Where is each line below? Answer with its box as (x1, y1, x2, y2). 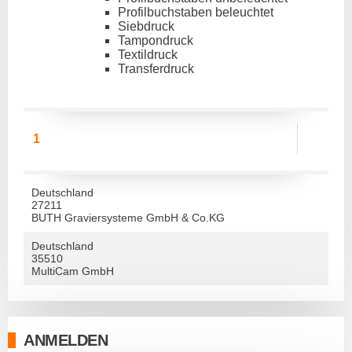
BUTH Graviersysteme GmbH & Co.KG (31, 211, 225, 224)
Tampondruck (118, 34, 193, 47)
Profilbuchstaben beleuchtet (118, 5, 273, 19)
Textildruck (118, 48, 178, 61)
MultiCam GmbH (31, 265, 114, 277)
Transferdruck (118, 62, 194, 75)
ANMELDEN (24, 332, 108, 349)
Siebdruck (118, 20, 174, 33)
